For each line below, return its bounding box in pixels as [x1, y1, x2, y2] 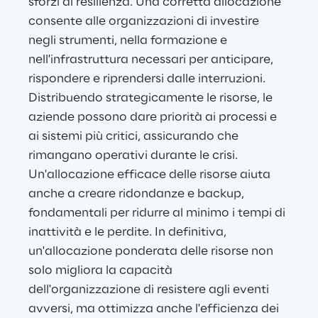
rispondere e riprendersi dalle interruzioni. [28, 72, 268, 86]
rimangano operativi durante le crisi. [28, 149, 241, 163]
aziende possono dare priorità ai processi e [28, 111, 280, 124]
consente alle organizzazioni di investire [28, 15, 262, 28]
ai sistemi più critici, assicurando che [28, 130, 241, 143]
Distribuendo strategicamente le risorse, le [28, 92, 275, 105]
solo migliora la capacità [28, 264, 175, 278]
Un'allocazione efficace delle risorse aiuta [28, 168, 273, 182]
